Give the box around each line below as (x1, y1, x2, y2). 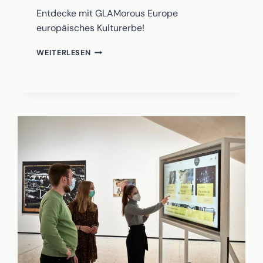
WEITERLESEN (36, 48, 91, 58)
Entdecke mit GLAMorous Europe (36, 7, 178, 20)
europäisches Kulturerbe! (36, 22, 145, 35)
